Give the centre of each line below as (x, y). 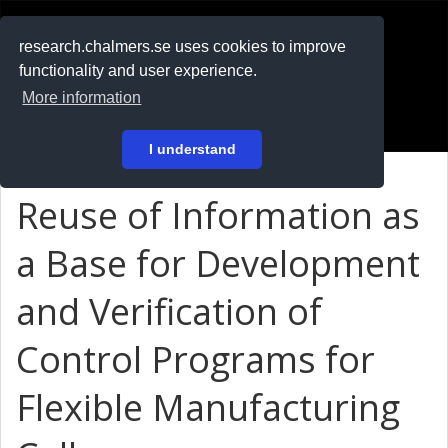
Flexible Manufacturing (208, 407)
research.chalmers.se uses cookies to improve (183, 47)
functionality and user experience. (138, 71)
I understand (192, 149)
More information (82, 98)
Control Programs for (195, 359)
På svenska (68, 83)
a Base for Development (218, 263)
